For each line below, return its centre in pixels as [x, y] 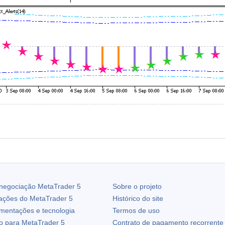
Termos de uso [136, 211]
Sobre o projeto [137, 187]
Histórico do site [138, 199]
